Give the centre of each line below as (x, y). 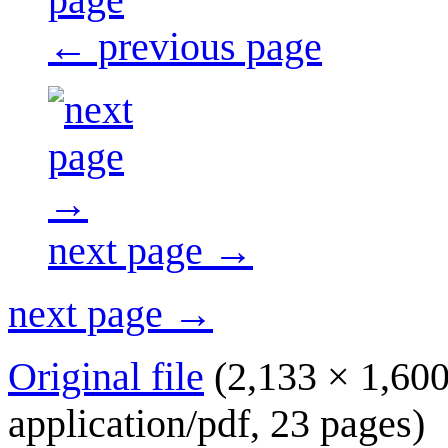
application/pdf (129, 423)
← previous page (185, 46)
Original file (106, 376)
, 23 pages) (337, 423)
